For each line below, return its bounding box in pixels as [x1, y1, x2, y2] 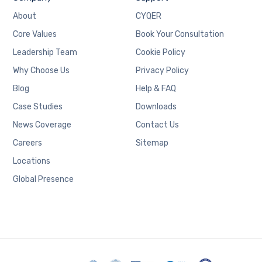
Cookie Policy [135, 47, 185, 57]
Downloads [135, 101, 177, 112]
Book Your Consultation [135, 29, 224, 39]
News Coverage [13, 119, 72, 130]
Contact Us [135, 119, 179, 130]
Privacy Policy [135, 65, 189, 75]
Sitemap [135, 137, 168, 148]
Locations [13, 156, 51, 166]
